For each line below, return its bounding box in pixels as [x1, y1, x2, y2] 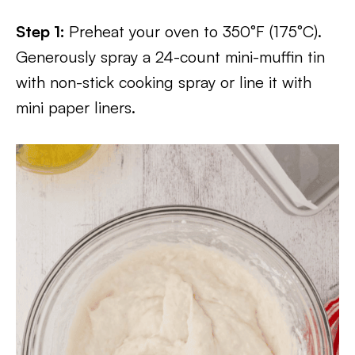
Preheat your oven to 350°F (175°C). [69, 21, 322, 41]
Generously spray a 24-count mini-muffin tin [16, 47, 325, 67]
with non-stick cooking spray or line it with [16, 72, 311, 92]
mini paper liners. [16, 97, 136, 117]
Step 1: [16, 21, 69, 41]
